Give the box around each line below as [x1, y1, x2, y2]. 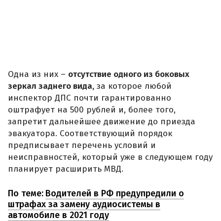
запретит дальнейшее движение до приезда [8, 116, 195, 127]
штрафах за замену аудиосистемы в [8, 198, 160, 210]
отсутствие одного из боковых [68, 69, 189, 80]
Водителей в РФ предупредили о [45, 187, 184, 199]
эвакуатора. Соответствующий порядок [8, 128, 172, 139]
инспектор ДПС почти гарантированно [8, 93, 171, 104]
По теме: [8, 187, 43, 199]
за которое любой [94, 81, 172, 92]
